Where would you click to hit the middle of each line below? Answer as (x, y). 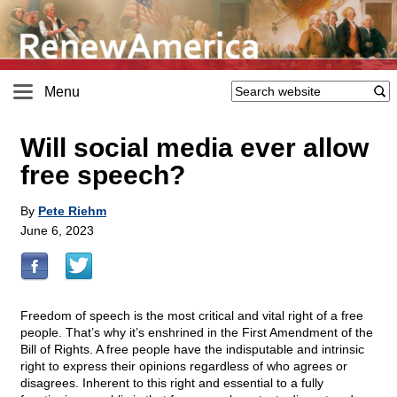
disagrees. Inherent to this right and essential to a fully (172, 383)
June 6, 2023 (57, 231)
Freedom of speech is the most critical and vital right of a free (192, 316)
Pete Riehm (72, 211)
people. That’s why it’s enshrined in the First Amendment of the (197, 333)
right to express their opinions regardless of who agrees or (184, 366)
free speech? (103, 175)
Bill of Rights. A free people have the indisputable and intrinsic (192, 350)
